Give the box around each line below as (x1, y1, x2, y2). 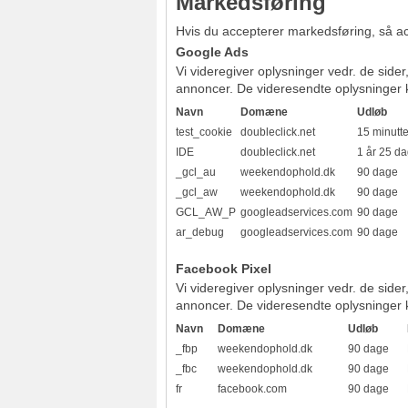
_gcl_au (176, 166, 216, 178)
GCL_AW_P (176, 206, 236, 219)
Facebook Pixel (176, 260, 271, 276)
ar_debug (176, 226, 224, 239)
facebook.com (218, 382, 287, 395)
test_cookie (176, 126, 232, 138)
